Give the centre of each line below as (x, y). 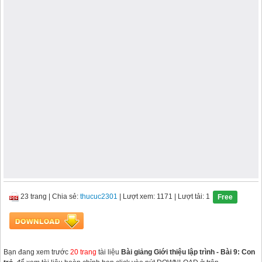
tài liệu (109, 252)
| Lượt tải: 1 (191, 197)
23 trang (34, 197)
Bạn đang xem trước (37, 252)
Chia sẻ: (66, 197)
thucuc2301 (99, 197)
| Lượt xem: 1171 (145, 197)
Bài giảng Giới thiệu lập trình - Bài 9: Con (188, 252)
